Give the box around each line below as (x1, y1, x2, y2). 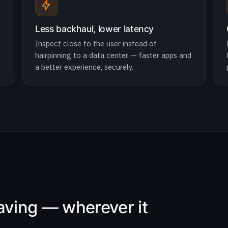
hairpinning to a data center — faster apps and (35, 50, 191, 60)
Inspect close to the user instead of (35, 39, 157, 48)
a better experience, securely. (35, 62, 133, 72)
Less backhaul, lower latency (35, 23, 154, 34)
